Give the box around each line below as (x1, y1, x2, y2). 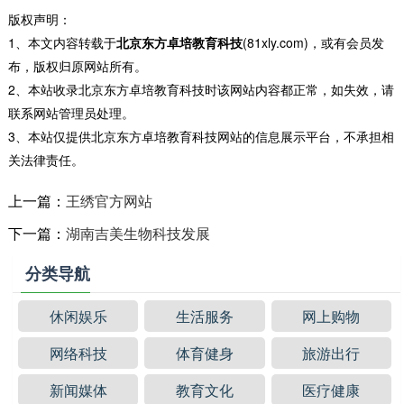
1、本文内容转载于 (7, 33, 116, 52)
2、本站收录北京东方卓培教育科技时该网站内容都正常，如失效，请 (7, 80, 394, 99)
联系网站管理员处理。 (7, 104, 134, 123)
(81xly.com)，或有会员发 (242, 33, 384, 52)
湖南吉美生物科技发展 (65, 223, 210, 244)
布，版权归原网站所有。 (7, 57, 147, 76)
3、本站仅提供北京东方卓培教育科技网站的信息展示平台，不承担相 (7, 127, 394, 146)
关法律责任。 (7, 151, 84, 170)
